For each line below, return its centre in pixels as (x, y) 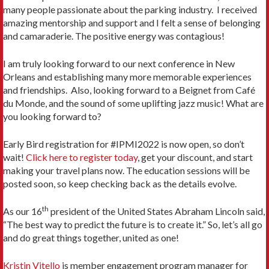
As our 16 (23, 211)
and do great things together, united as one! (91, 238)
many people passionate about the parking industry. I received (130, 10)
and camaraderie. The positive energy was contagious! (114, 36)
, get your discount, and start (195, 157)
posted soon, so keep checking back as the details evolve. (120, 184)
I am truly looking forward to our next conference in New (119, 64)
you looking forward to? (52, 116)
